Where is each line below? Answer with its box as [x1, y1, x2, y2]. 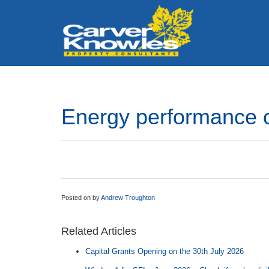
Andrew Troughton [101, 194, 155, 201]
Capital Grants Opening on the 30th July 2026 [85, 247, 244, 256]
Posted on [61, 194, 92, 201]
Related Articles [61, 225, 136, 237]
